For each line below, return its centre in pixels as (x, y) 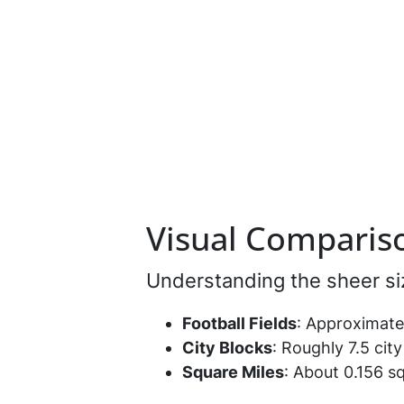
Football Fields (239, 323)
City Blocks (227, 348)
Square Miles (233, 372)
